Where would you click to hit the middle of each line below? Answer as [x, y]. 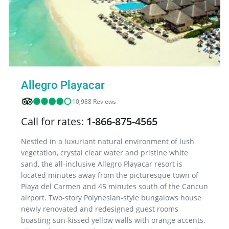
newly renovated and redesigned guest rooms [100, 209]
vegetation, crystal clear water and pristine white [105, 152]
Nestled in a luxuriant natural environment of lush [108, 141]
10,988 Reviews [94, 101]
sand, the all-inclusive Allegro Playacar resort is [102, 164]
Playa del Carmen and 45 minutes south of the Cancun [114, 186]
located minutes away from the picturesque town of [110, 175]
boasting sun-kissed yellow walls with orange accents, [113, 220]
